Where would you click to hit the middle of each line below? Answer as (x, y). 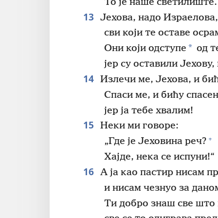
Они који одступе (145, 49)
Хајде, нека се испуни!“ (160, 157)
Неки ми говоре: (138, 126)
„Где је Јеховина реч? (155, 142)
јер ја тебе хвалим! (149, 110)
